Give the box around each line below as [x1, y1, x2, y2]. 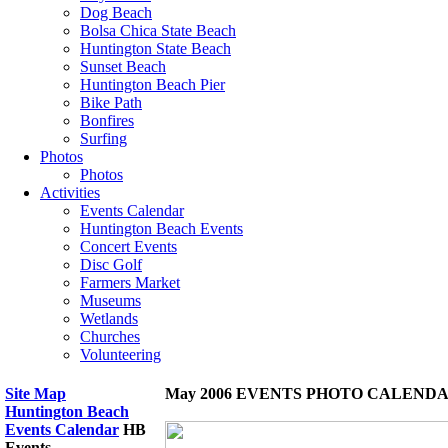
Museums [80, 292, 141, 309]
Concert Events [80, 238, 177, 255]
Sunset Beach [80, 58, 166, 75]
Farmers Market [80, 274, 180, 291]
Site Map [5, 385, 66, 402]
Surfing [80, 130, 127, 147]
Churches [80, 328, 140, 345]
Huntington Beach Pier [80, 76, 225, 93]
